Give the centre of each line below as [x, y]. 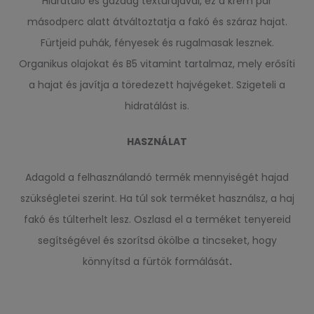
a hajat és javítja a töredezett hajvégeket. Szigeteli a [157, 84]
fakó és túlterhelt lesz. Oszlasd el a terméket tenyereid [157, 219]
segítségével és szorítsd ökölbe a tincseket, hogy [157, 240]
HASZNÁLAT [157, 141]
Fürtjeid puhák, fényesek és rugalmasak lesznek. [157, 42]
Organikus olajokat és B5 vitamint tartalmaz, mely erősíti [157, 63]
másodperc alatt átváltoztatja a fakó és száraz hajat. [157, 21]
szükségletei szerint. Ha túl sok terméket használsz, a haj [157, 198]
